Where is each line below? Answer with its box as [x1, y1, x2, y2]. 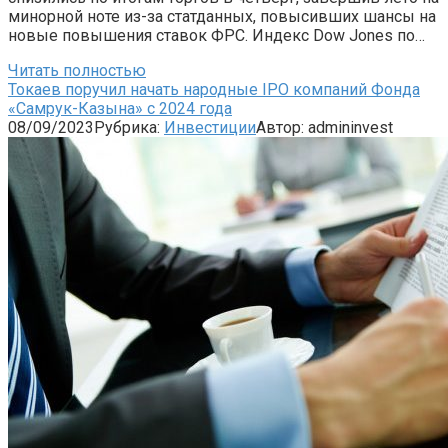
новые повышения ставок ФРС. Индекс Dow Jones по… [8, 25, 425, 45]
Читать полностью [8, 60, 146, 80]
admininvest [308, 117, 393, 137]
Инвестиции [164, 117, 256, 137]
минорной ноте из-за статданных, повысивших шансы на [8, 6, 436, 26]
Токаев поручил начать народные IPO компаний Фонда [8, 79, 420, 99]
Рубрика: [94, 117, 160, 137]
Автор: [256, 117, 304, 137]
